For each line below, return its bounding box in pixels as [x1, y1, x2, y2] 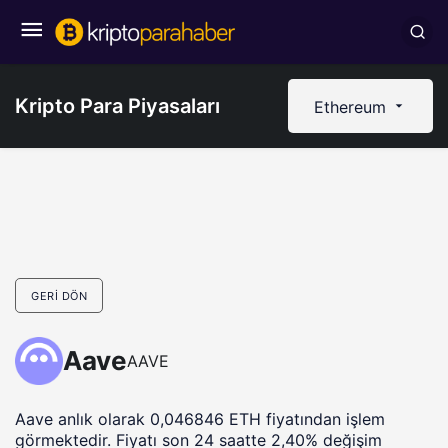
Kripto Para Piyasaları [15, 94, 220, 118]
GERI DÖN [31, 289, 88, 303]
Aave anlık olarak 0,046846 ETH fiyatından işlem [15, 409, 385, 429]
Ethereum [314, 97, 391, 117]
